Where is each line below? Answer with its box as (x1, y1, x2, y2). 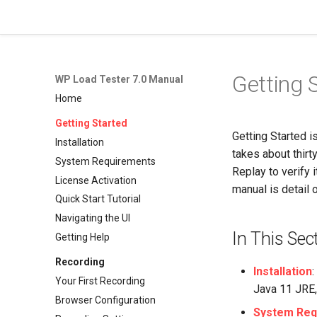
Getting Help (55, 231, 110, 243)
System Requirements (55, 155, 156, 167)
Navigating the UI (55, 212, 130, 224)
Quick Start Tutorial (55, 193, 141, 205)
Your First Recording (55, 275, 145, 287)
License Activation (55, 174, 137, 186)
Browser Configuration (55, 294, 156, 306)
